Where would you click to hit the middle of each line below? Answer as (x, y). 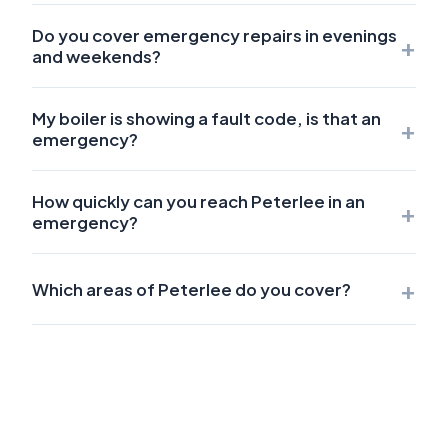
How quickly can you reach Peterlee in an (198, 202)
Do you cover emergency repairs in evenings (214, 36)
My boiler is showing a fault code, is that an (206, 119)
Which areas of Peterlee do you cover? (191, 289)
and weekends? (96, 57)
